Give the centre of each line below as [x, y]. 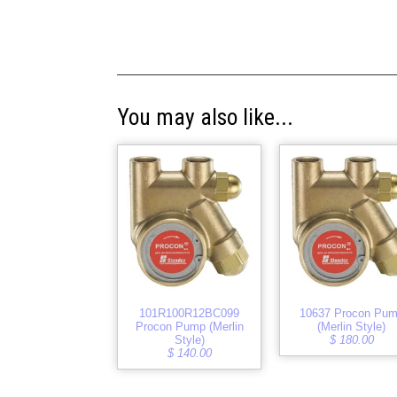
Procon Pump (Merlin [189, 326]
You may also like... [205, 117]
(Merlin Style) [352, 326]
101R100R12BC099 [190, 313]
